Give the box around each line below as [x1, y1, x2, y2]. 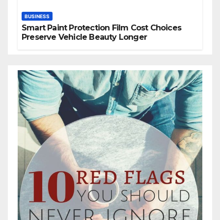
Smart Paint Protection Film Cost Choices [22, 23, 181, 33]
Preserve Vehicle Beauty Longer [22, 32, 147, 42]
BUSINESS [25, 13, 50, 20]
